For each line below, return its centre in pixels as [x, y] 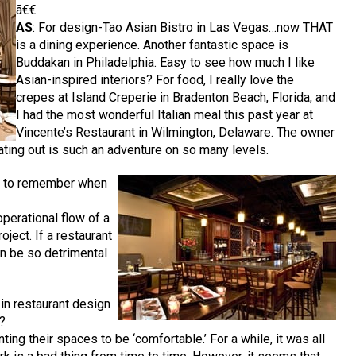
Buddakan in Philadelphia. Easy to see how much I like [166, 63]
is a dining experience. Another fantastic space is [153, 45]
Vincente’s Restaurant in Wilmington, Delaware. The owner [176, 133]
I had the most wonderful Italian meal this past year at [165, 115]
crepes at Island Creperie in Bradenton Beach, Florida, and [176, 98]
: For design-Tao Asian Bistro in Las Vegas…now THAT [183, 28]
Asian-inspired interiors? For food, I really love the [155, 80]
